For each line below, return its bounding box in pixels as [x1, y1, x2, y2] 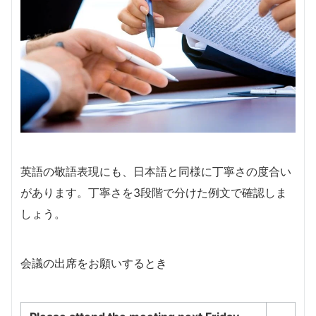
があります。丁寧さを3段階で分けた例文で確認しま [20, 186, 287, 200]
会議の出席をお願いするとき [20, 256, 167, 271]
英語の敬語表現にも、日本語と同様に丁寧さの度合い [20, 164, 291, 179]
